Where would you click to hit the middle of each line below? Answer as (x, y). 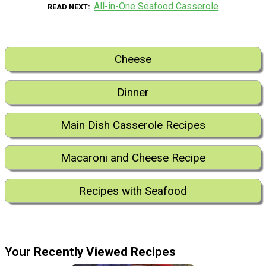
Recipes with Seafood (133, 191)
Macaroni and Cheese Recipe (133, 158)
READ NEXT (67, 7)
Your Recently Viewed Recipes (90, 252)
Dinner (133, 92)
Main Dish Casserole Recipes (133, 125)
